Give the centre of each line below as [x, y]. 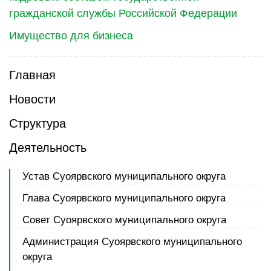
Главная [32, 75]
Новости [32, 99]
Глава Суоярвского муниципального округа [124, 198]
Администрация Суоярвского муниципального [132, 242]
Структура [38, 123]
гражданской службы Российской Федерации [123, 13]
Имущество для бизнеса [71, 36]
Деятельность [48, 148]
